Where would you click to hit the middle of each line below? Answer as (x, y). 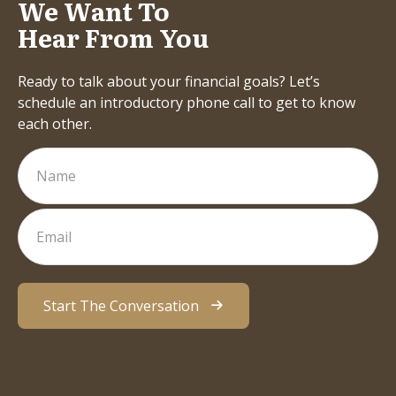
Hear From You (113, 37)
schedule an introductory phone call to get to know (187, 102)
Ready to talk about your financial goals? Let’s (169, 81)
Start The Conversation (121, 305)
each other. (55, 123)
